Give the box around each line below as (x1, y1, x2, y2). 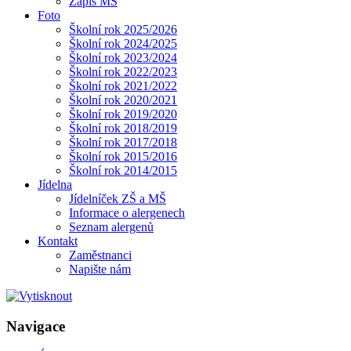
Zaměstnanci (69, 248, 132, 262)
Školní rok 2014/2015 (69, 163, 177, 177)
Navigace (6, 317, 65, 335)
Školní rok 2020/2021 (69, 92, 177, 107)
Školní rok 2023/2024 (69, 50, 177, 64)
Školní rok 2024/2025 (69, 36, 177, 50)
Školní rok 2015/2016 (69, 149, 177, 163)
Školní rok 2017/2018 (69, 135, 177, 149)
